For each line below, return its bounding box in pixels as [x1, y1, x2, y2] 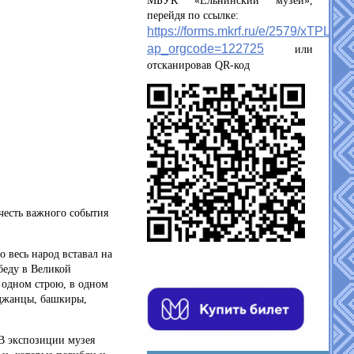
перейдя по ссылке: [147, 9, 242, 21]
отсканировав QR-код [147, 59, 250, 71]
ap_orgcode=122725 [147, 42, 264, 55]
